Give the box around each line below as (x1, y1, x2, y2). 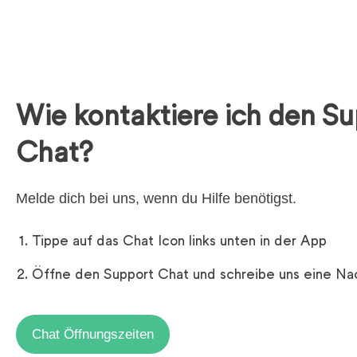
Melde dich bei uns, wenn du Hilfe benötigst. (16, 190, 296, 206)
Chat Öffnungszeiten (32, 326, 154, 342)
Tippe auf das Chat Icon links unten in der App (32, 233, 327, 250)
